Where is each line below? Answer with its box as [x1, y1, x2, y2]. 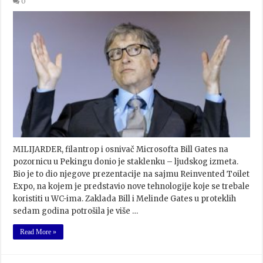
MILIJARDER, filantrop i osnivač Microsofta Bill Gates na [13, 144, 229, 154]
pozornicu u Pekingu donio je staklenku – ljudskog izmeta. [13, 156, 239, 167]
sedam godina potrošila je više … [13, 205, 139, 216]
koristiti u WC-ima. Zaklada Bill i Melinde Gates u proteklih [13, 193, 237, 204]
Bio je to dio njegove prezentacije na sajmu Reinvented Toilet [13, 168, 250, 179]
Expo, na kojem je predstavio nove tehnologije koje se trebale [13, 181, 250, 191]
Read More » [20, 227, 57, 236]
